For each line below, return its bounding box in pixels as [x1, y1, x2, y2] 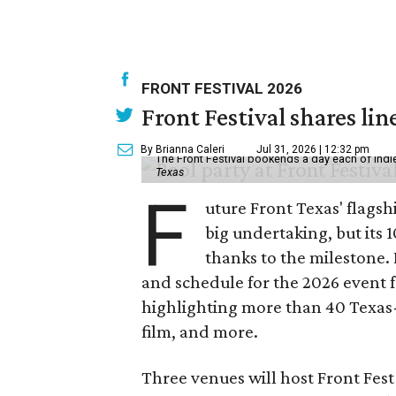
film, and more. [141, 321, 258, 342]
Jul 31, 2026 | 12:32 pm [256, 143, 369, 156]
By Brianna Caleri [141, 143, 225, 156]
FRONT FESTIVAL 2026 [141, 80, 302, 97]
